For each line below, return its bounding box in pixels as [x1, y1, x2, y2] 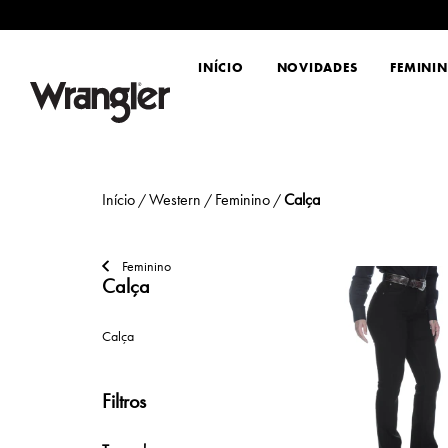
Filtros [102, 388, 146, 414]
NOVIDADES [276, 59, 358, 76]
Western [149, 189, 201, 210]
